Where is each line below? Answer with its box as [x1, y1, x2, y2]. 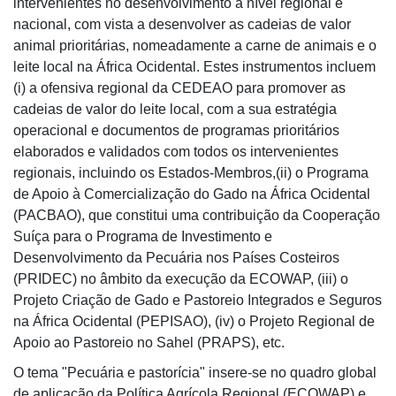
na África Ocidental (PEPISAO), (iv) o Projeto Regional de [13, 314, 375, 329]
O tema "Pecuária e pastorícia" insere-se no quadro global [13, 365, 377, 380]
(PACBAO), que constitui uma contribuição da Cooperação [13, 208, 380, 223]
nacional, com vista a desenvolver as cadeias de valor [13, 17, 351, 32]
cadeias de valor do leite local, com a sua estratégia [13, 102, 337, 117]
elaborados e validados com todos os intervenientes [13, 144, 339, 159]
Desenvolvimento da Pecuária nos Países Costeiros [13, 250, 339, 265]
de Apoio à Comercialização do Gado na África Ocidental [13, 187, 370, 202]
